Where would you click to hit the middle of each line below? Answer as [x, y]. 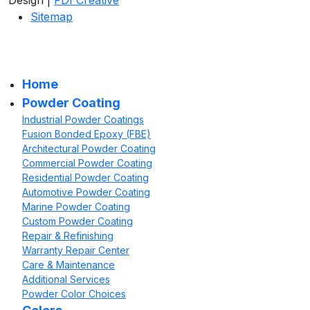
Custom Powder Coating [77, 221]
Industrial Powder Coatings [83, 119]
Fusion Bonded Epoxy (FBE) [86, 134]
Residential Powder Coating [85, 177]
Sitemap [52, 16]
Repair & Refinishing [68, 235]
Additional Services [66, 279]
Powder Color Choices [74, 293]
